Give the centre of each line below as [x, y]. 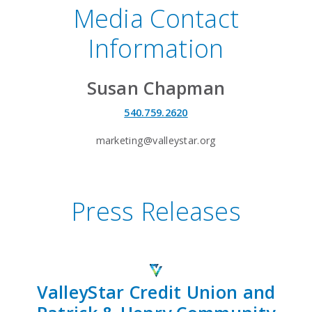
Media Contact [156, 19]
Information [156, 49]
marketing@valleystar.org [156, 140]
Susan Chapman [156, 88]
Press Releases [156, 211]
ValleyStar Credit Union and [156, 292]
